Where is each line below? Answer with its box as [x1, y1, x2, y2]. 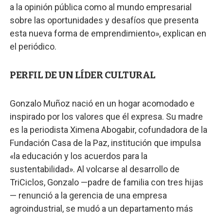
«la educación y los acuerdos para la [10, 151, 147, 161]
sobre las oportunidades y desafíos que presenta [10, 15, 199, 25]
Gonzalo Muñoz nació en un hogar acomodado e [10, 98, 195, 109]
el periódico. [10, 41, 56, 52]
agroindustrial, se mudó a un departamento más [10, 203, 193, 214]
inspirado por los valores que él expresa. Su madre [10, 111, 203, 122]
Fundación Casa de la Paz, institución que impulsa [10, 138, 201, 148]
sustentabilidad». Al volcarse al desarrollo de [10, 164, 180, 174]
